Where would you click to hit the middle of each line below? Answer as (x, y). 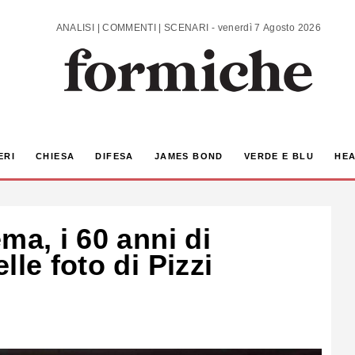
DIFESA (115, 157)
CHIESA (55, 157)
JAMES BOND (189, 157)
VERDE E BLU (279, 157)
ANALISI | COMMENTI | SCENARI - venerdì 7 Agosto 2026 (269, 27)
